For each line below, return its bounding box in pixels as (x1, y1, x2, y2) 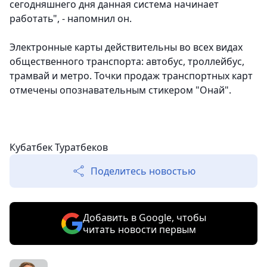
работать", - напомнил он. (10, 12, 132, 26)
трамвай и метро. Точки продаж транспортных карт (10, 69, 253, 83)
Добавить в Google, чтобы (82, 211, 206, 225)
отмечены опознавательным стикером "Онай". (10, 83, 231, 97)
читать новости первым (82, 223, 196, 237)
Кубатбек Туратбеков (10, 141, 108, 154)
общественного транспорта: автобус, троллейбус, (10, 55, 244, 69)
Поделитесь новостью (91, 164, 195, 178)
